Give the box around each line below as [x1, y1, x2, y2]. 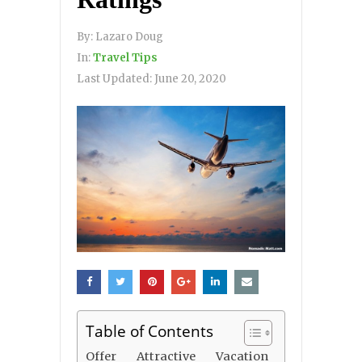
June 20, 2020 [154, 71, 226, 86]
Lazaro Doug [95, 29, 163, 44]
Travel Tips [93, 50, 158, 65]
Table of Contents [86, 319, 213, 342]
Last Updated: [77, 71, 154, 86]
